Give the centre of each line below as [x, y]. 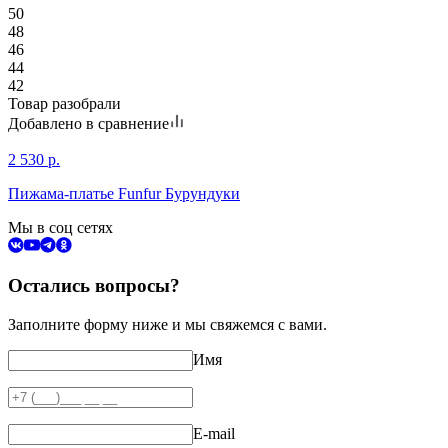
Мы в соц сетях [60, 227]
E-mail [214, 434]
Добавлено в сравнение [88, 123]
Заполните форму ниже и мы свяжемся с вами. [167, 325]
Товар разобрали [64, 103]
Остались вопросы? [94, 286]
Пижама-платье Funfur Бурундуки [124, 193]
